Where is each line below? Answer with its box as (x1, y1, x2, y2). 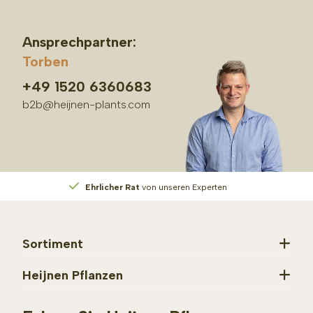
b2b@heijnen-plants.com (22, 97, 150, 111)
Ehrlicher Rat (85, 182, 140, 193)
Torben (22, 52, 68, 70)
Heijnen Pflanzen (22, 267, 123, 283)
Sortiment (22, 235, 83, 252)
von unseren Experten (140, 182, 227, 193)
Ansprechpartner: (22, 33, 136, 50)
